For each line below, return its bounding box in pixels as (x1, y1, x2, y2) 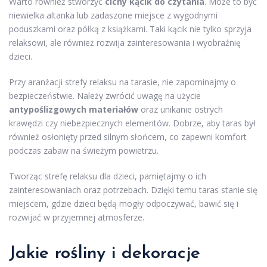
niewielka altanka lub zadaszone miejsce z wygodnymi (9, 10, 218, 21)
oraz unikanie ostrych (138, 104, 223, 116)
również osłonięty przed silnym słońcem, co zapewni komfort (9, 131, 247, 143)
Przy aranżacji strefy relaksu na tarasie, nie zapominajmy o (9, 76, 236, 88)
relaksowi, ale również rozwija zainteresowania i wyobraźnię (9, 37, 241, 49)
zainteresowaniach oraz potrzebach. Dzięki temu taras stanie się (9, 184, 257, 196)
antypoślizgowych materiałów (9, 104, 138, 116)
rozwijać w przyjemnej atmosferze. (9, 212, 144, 223)
